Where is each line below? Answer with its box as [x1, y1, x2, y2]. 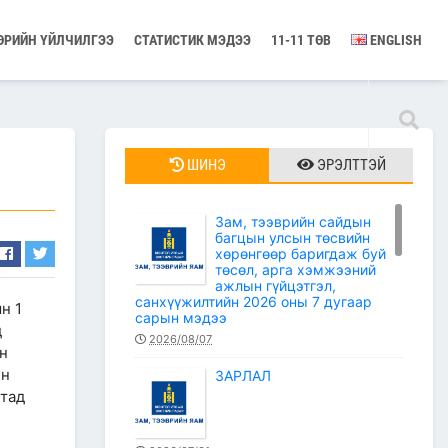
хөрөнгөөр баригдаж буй [215, 245, 386, 262]
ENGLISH [367, 32, 422, 48]
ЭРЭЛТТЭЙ [316, 156, 386, 174]
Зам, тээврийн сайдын [215, 213, 371, 230]
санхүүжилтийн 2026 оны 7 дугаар [135, 293, 372, 310]
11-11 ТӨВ [271, 32, 331, 48]
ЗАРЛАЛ [215, 367, 271, 384]
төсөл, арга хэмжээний [215, 261, 376, 278]
